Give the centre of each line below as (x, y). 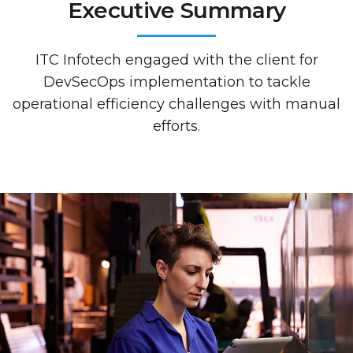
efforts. (176, 126)
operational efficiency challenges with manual (176, 104)
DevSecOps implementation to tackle (176, 82)
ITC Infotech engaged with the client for (176, 60)
